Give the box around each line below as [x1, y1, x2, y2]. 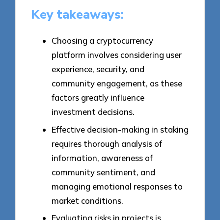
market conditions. [52, 195, 123, 206]
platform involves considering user [52, 49, 182, 60]
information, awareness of [52, 152, 153, 163]
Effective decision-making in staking [52, 124, 189, 135]
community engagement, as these [52, 78, 182, 88]
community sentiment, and [52, 166, 155, 177]
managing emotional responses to [52, 181, 183, 192]
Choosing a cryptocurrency [52, 35, 153, 46]
